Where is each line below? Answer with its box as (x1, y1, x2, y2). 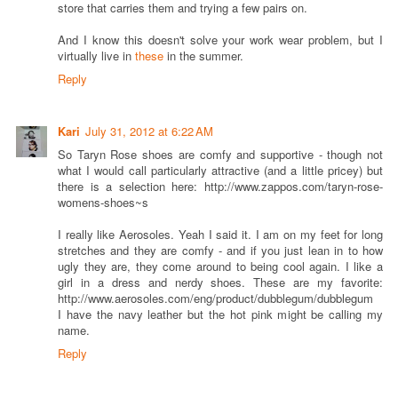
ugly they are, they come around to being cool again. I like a (58, 257, 383, 275)
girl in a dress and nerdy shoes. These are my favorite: (58, 273, 383, 291)
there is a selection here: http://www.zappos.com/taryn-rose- (58, 177, 383, 195)
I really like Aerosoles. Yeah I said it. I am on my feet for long (58, 225, 383, 243)
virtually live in (58, 47, 135, 65)
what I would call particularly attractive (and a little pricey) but (58, 161, 383, 179)
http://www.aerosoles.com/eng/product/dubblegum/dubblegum (58, 289, 373, 306)
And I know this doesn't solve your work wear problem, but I (58, 31, 383, 49)
